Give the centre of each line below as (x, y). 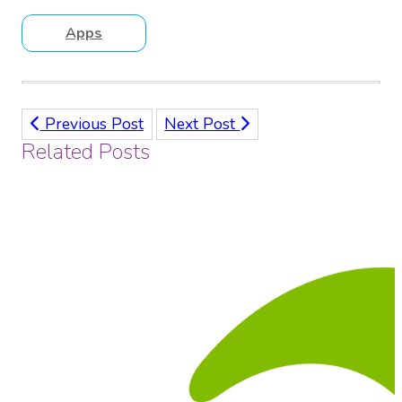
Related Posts (86, 152)
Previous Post (92, 124)
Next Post (202, 124)
